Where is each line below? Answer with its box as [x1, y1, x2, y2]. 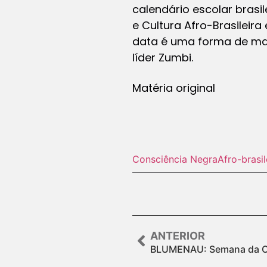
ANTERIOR [150, 229, 205, 242]
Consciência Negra [132, 153, 218, 165]
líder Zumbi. [132, 49, 193, 65]
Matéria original [132, 80, 215, 95]
